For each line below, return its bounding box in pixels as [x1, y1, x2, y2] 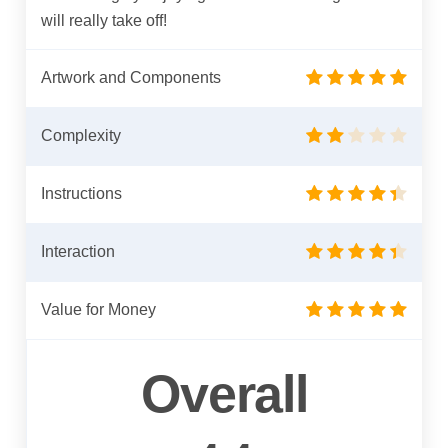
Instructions [41, 184, 123, 202]
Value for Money [41, 300, 157, 318]
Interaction [41, 242, 116, 260]
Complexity [41, 126, 122, 144]
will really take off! [41, 11, 168, 29]
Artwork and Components [41, 68, 222, 86]
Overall [140, 364, 309, 423]
